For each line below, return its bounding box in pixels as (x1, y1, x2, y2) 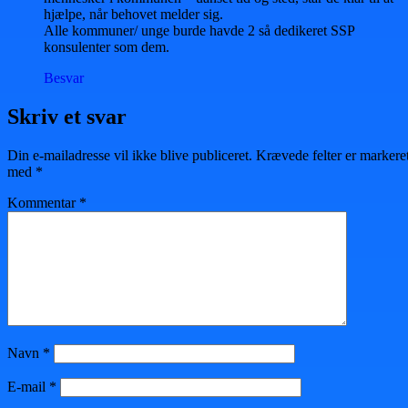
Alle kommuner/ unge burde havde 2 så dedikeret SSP (44, 22, 354, 38)
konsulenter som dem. (44, 38, 169, 55)
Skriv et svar (7, 104, 127, 128)
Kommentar (7, 194, 79, 210)
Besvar (44, 69, 84, 86)
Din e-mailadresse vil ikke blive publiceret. (7, 147, 252, 163)
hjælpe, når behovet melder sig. (44, 5, 223, 22)
